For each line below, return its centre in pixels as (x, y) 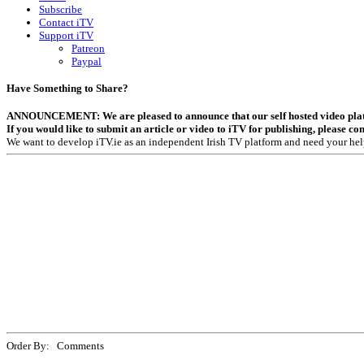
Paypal (87, 61)
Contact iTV (66, 22)
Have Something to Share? (67, 89)
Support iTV (66, 35)
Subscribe (61, 9)
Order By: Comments (55, 345)
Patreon (88, 48)
